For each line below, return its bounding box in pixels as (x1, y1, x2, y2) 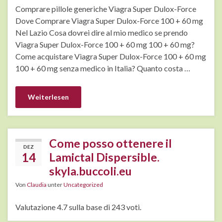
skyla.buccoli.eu (49, 164, 132, 178)
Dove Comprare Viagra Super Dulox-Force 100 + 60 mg (15, 16, 203, 26)
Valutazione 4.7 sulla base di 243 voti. (15, 202, 141, 212)
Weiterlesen (28, 93, 69, 102)
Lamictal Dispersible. (49, 150, 160, 165)
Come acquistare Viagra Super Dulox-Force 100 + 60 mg (15, 52, 206, 61)
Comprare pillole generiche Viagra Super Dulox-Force (15, 4, 196, 14)
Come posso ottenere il (49, 136, 172, 151)
